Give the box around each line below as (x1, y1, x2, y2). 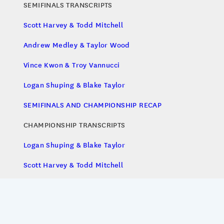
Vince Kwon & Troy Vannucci (23, 59, 120, 70)
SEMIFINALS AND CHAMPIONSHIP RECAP (23, 99, 162, 110)
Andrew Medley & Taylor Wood (23, 39, 130, 50)
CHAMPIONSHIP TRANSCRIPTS (23, 119, 125, 130)
